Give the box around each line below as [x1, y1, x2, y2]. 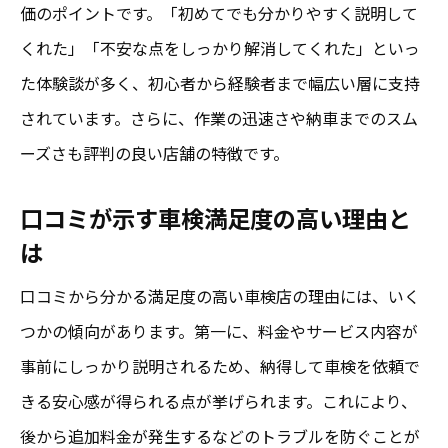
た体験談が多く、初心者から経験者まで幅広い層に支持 [20, 70, 420, 95]
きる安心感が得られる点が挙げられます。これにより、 [20, 388, 417, 413]
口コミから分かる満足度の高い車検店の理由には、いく [20, 283, 420, 308]
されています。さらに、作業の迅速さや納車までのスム [20, 105, 418, 130]
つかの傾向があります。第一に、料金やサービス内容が [20, 318, 418, 343]
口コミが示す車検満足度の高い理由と [20, 200, 411, 235]
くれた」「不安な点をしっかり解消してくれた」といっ [20, 35, 420, 60]
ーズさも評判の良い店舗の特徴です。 [20, 140, 289, 165]
